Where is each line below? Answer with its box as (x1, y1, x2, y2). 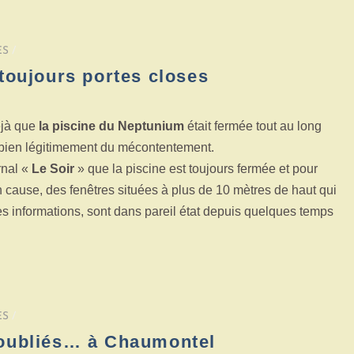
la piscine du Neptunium (36, 119, 184, 134)
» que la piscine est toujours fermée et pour (74, 162, 318, 176)
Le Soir (32, 162, 74, 176)
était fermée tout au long (184, 119, 322, 134)
